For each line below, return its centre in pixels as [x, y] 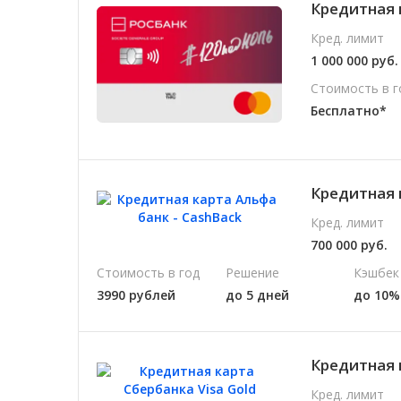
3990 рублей [136, 295]
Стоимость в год [148, 273]
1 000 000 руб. [355, 60]
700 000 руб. [350, 245]
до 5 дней [257, 295]
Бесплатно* [349, 110]
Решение [252, 273]
